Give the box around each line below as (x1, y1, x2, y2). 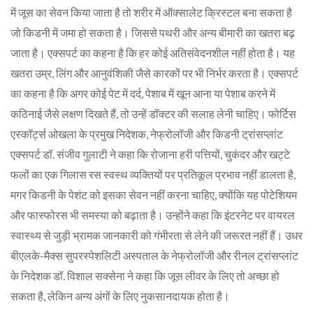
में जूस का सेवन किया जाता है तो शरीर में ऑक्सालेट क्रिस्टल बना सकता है (10, 5, 292, 19)
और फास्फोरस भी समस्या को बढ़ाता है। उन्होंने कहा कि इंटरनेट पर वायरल (10, 208, 295, 221)
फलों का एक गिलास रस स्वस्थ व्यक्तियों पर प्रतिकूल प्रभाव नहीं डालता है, (10, 167, 296, 181)
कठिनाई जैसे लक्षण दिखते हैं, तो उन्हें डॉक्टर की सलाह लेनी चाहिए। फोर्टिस (10, 106, 296, 120)
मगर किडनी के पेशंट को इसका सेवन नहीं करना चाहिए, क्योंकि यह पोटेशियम (10, 187, 297, 201)
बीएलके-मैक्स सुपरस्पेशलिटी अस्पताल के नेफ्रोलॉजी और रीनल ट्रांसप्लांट (10, 248, 298, 262)
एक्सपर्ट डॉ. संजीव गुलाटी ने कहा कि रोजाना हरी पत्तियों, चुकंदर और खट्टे (10, 147, 290, 161)
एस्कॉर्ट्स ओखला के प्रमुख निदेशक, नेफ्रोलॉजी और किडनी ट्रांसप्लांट (10, 126, 283, 140)
